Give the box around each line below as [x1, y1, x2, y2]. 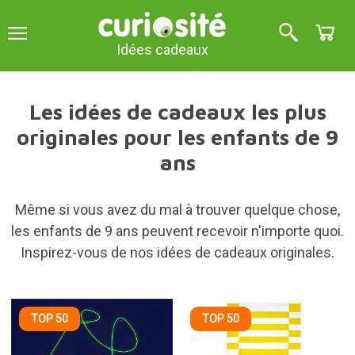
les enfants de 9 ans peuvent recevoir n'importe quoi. [11, 223, 344, 239]
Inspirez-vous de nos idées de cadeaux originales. [21, 244, 334, 261]
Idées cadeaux [116, 40, 209, 58]
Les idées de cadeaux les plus [29, 99, 326, 124]
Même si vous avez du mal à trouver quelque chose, [15, 201, 340, 218]
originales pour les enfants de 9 [17, 124, 338, 150]
